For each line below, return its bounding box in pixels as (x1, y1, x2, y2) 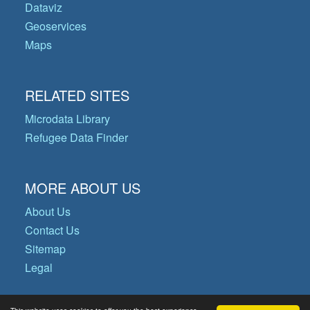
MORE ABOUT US (25, 178, 140, 198)
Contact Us (25, 222, 80, 238)
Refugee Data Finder (25, 129, 128, 145)
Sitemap (25, 241, 66, 257)
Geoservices (25, 18, 86, 34)
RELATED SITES (25, 85, 129, 105)
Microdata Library (25, 111, 110, 127)
